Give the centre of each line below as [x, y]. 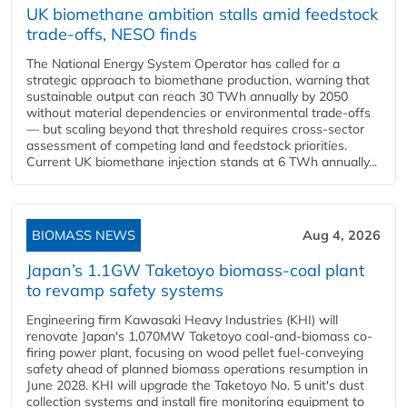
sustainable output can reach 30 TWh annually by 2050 [187, 96]
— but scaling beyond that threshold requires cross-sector [195, 129]
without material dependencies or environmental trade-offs [199, 112]
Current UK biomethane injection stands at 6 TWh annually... [202, 161]
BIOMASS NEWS [84, 235]
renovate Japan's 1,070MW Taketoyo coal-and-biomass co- [199, 336]
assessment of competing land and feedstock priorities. [187, 145]
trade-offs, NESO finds [112, 34]
